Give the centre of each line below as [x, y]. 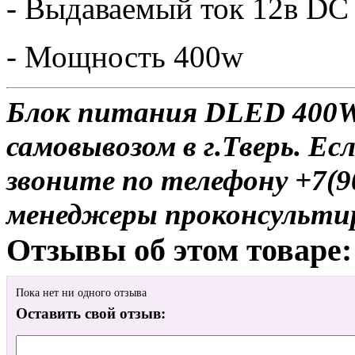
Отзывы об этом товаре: [179, 250]
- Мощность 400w [125, 56]
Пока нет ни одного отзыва [81, 293]
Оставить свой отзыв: [91, 314]
